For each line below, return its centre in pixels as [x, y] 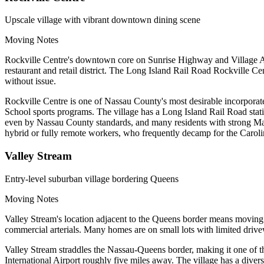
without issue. [30, 81]
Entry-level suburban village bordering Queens [92, 179]
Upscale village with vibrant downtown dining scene [103, 20]
